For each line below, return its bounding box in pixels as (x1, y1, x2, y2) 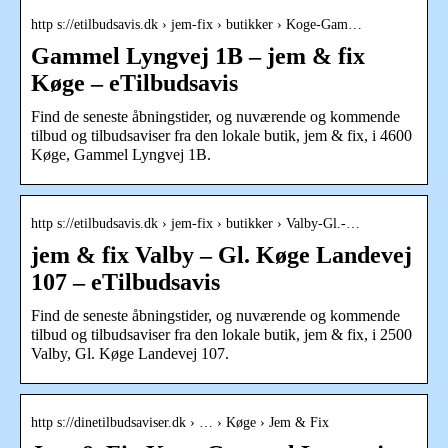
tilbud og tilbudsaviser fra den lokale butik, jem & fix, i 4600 (31, 126, 412, 144)
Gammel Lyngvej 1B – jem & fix (31, 42, 365, 69)
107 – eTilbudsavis (31, 268, 220, 295)
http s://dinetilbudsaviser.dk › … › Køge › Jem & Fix (31, 414, 329, 430)
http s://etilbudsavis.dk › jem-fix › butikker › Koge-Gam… (31, 16, 362, 32)
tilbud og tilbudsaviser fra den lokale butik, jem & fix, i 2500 (31, 325, 412, 343)
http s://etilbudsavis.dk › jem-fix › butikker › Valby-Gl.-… (31, 215, 360, 231)
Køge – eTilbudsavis (31, 69, 238, 96)
